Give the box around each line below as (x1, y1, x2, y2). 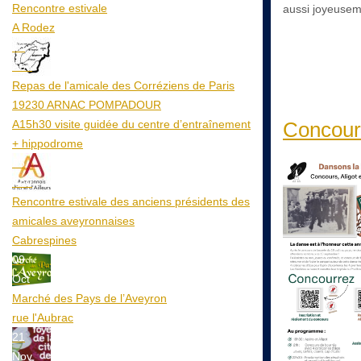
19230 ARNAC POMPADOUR (12, 98, 161, 111)
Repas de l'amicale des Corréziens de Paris (12, 78, 234, 92)
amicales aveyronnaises (12, 214, 135, 227)
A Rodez (12, 20, 55, 34)
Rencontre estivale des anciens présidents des (12, 194, 250, 208)
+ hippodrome (12, 136, 83, 150)
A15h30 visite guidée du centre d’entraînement (12, 117, 251, 131)
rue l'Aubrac (12, 310, 73, 324)
